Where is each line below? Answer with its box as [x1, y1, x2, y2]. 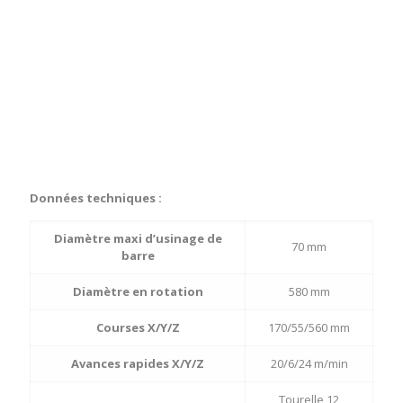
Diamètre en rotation [72, 283, 203, 300]
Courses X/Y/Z [95, 319, 180, 336]
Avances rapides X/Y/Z [71, 355, 204, 372]
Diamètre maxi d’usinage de [53, 230, 222, 247]
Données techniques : [30, 190, 162, 207]
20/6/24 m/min [270, 355, 348, 372]
